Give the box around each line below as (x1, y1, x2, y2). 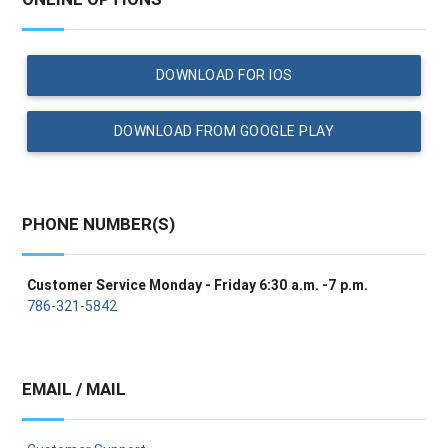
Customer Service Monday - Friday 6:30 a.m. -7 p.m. (27, 275, 369, 294)
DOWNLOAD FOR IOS (155, 65, 293, 84)
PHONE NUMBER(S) (22, 212, 176, 235)
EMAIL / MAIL (22, 377, 127, 400)
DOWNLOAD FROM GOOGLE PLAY (113, 121, 335, 140)
